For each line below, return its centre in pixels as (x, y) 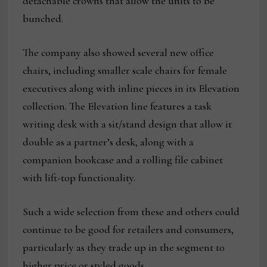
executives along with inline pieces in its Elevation (131, 89)
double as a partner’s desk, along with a (108, 142)
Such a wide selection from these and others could (131, 212)
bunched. (43, 19)
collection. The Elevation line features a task (117, 106)
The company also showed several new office (119, 53)
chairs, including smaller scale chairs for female (125, 71)
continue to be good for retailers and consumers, (128, 230)
